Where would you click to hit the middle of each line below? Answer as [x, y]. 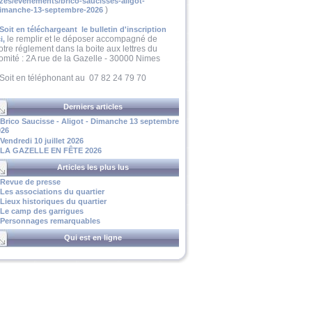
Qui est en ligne [93, 237]
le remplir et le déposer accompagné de [81, 39]
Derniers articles [93, 107]
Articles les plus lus [93, 167]
